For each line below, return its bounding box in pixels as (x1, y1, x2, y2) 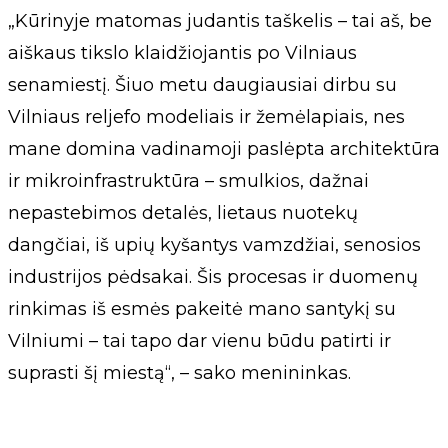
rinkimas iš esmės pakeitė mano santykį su (8, 298, 396, 321)
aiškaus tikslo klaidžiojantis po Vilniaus (8, 42, 357, 65)
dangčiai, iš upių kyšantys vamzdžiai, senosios (8, 234, 421, 257)
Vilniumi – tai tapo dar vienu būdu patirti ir (8, 330, 391, 353)
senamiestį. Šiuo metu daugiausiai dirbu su (8, 74, 397, 97)
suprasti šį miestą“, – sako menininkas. (8, 362, 351, 385)
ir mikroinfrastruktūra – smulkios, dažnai (8, 170, 369, 193)
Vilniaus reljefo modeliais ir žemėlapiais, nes (8, 106, 405, 129)
